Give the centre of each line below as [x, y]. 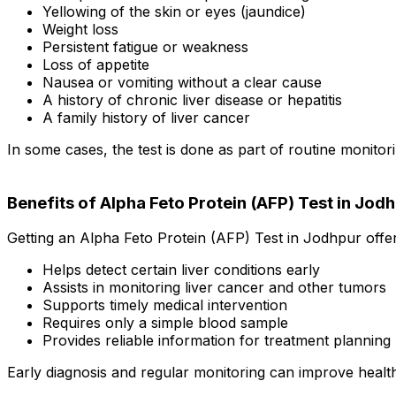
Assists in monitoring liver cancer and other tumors [214, 288]
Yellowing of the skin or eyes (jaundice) [174, 11]
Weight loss [80, 29]
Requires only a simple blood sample [165, 323]
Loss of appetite [96, 65]
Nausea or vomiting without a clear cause [182, 82]
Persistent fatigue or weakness [145, 47]
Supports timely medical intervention [165, 305]
